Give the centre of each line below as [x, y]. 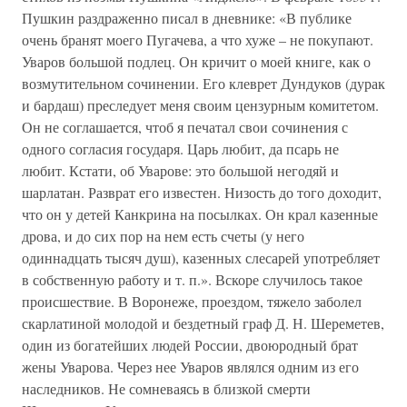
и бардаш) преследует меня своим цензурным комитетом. [200, 105]
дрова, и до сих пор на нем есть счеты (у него [163, 236]
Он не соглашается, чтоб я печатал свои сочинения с [185, 127]
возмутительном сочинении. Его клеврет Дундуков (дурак [203, 83]
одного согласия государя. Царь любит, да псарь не [180, 149]
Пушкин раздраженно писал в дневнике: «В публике [187, 18]
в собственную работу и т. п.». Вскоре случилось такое [192, 279]
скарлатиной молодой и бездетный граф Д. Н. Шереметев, [203, 323]
